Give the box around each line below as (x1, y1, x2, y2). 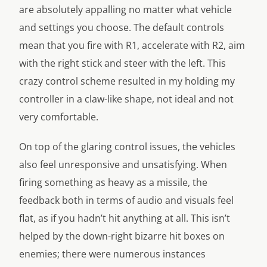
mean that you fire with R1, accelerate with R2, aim (19, 39, 245, 52)
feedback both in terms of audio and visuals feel (19, 194, 234, 207)
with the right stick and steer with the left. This (19, 57, 226, 70)
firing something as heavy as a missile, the (19, 176, 207, 189)
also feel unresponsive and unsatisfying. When (19, 158, 227, 171)
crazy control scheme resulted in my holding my (19, 74, 235, 88)
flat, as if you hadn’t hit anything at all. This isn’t (19, 212, 230, 225)
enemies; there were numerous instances (19, 247, 206, 260)
